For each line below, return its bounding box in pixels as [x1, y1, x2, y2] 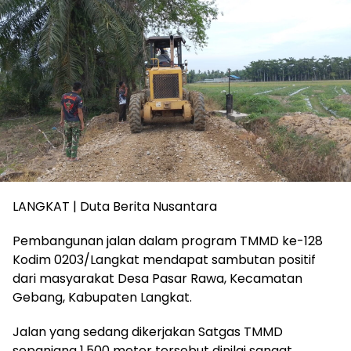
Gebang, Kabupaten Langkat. [13, 288, 192, 306]
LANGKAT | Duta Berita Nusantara [13, 197, 217, 215]
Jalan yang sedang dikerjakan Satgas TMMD [13, 322, 283, 341]
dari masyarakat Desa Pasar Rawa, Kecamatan [13, 269, 302, 288]
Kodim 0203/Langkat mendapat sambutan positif [13, 250, 316, 269]
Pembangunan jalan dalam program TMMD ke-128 [13, 231, 323, 250]
